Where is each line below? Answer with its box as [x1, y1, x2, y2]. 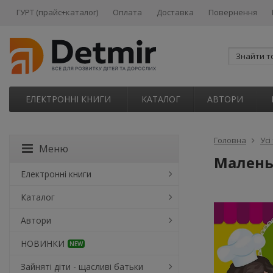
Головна [214, 135, 246, 146]
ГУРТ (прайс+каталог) [16, 7, 98, 18]
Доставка [157, 7, 194, 18]
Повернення [208, 7, 257, 18]
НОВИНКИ [21, 238, 65, 249]
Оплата [113, 7, 142, 18]
